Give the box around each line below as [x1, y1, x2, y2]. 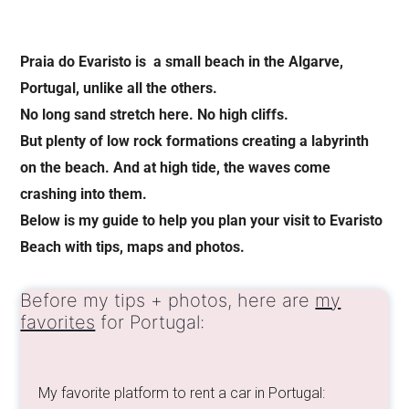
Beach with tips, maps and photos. [20, 238, 246, 256]
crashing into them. [20, 185, 148, 203]
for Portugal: [95, 311, 205, 334]
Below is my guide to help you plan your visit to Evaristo [20, 212, 383, 229]
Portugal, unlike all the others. [20, 79, 218, 97]
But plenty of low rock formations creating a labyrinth [20, 132, 370, 150]
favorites [20, 311, 96, 334]
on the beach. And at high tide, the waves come [20, 159, 331, 176]
